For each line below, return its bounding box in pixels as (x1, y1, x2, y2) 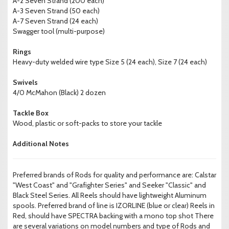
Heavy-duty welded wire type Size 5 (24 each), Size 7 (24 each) (13, 57, 207, 67)
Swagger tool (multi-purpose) (13, 27, 105, 36)
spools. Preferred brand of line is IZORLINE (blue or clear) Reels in (13, 201, 215, 211)
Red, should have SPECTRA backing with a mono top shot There (13, 211, 214, 221)
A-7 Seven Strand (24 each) (13, 16, 98, 26)
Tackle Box (13, 108, 49, 118)
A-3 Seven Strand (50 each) (13, 6, 100, 16)
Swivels (13, 78, 38, 87)
